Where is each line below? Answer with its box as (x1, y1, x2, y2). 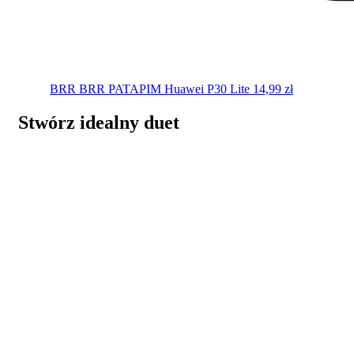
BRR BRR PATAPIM (50, 81, 161, 96)
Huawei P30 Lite (164, 81, 250, 96)
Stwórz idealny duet (18, 111, 179, 133)
